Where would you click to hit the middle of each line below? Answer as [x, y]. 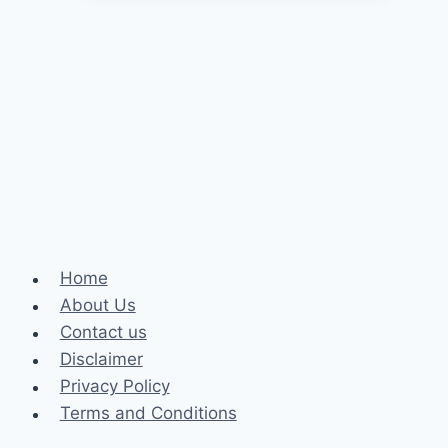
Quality [212, 96]
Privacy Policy [114, 386]
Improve [216, 42]
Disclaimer [101, 359]
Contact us [103, 332]
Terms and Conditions [148, 413]
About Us [97, 305]
